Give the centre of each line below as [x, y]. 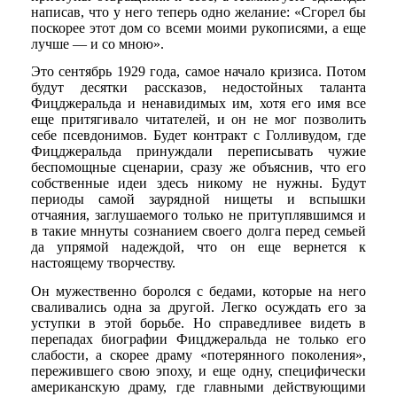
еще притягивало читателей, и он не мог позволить [198, 120]
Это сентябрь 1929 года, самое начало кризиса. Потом [198, 72]
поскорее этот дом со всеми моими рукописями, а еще [198, 28]
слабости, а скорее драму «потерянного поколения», [198, 354]
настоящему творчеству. [103, 263]
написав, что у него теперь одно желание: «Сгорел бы [198, 12]
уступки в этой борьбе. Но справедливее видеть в [198, 323]
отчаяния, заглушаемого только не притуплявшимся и [198, 215]
